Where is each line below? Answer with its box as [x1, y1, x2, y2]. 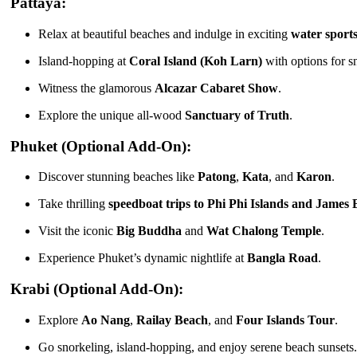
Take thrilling [38, 197, 108, 211]
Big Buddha [116, 224, 182, 238]
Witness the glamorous [38, 80, 155, 95]
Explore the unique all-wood [38, 108, 185, 122]
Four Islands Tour [236, 312, 335, 327]
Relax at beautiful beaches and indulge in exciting [38, 26, 291, 41]
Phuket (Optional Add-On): [6, 137, 191, 155]
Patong [198, 170, 236, 184]
